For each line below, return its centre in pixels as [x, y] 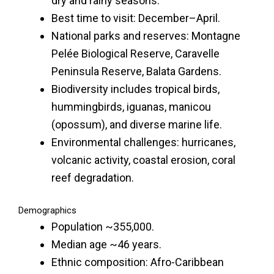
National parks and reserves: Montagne [146, 35]
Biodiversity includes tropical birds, [135, 89]
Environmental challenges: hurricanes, [143, 142]
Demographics [47, 210]
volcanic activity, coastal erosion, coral [143, 160]
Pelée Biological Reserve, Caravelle [135, 53]
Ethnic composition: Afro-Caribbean [138, 262]
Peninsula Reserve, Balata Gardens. [136, 71]
